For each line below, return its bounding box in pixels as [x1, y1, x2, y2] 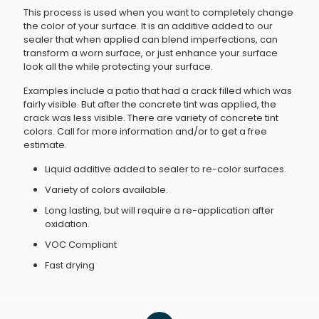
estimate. [23, 138, 67, 152]
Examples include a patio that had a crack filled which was [23, 84, 292, 98]
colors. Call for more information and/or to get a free [23, 125, 267, 138]
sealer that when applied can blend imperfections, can [23, 33, 278, 46]
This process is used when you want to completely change [23, 6, 293, 19]
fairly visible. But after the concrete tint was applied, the [23, 98, 276, 111]
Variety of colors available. [45, 183, 168, 197]
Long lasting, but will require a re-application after [45, 204, 274, 217]
